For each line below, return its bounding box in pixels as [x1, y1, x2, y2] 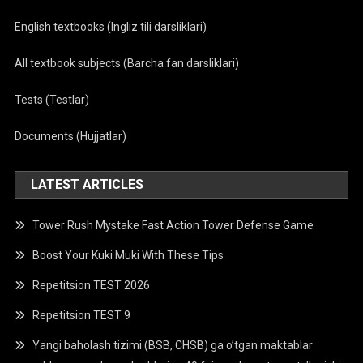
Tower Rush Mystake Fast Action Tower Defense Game [32, 219, 314, 232]
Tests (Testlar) [15, 93, 90, 106]
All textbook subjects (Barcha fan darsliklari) [15, 57, 240, 70]
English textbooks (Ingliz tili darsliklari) [15, 20, 207, 33]
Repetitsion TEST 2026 [32, 279, 151, 292]
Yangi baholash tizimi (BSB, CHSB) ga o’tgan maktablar [32, 339, 314, 352]
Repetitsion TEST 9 [32, 309, 131, 322]
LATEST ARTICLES [31, 177, 144, 192]
